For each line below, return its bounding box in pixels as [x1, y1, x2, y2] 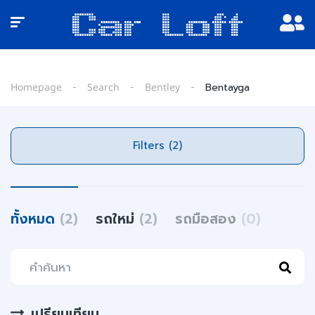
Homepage [11, 80, 62, 95]
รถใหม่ [96, 209, 139, 229]
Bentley [145, 80, 180, 95]
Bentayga [205, 80, 250, 95]
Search [87, 80, 120, 95]
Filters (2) [169, 138, 182, 153]
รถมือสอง [175, 209, 241, 229]
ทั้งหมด [11, 209, 60, 229]
